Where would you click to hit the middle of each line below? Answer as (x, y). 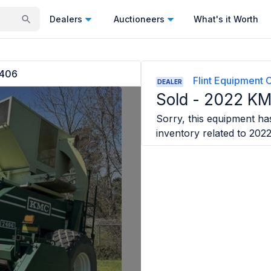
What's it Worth (226, 19)
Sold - (180, 100)
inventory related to (201, 133)
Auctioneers (139, 19)
